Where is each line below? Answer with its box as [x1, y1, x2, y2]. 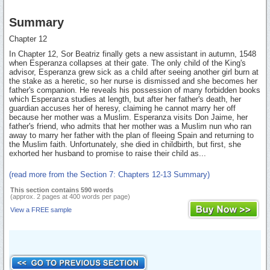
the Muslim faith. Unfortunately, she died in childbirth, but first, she [9, 140, 241, 149]
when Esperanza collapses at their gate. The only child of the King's [9, 58, 246, 68]
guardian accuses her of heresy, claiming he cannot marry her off [9, 104, 236, 113]
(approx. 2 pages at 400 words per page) [10, 193, 130, 201]
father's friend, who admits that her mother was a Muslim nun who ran [9, 122, 251, 131]
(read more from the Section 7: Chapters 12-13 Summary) [9, 170, 210, 180]
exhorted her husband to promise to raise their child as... [9, 149, 206, 159]
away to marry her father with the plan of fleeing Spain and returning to [9, 131, 254, 140]
